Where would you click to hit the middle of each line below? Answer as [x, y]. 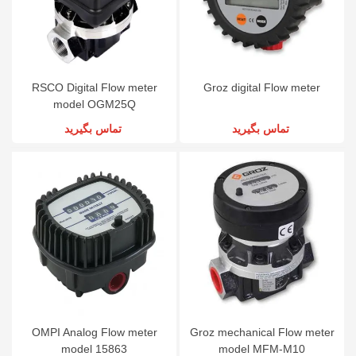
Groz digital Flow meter [262, 87]
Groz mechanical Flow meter [262, 332]
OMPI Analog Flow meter [94, 332]
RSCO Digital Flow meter [94, 87]
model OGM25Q [94, 104]
